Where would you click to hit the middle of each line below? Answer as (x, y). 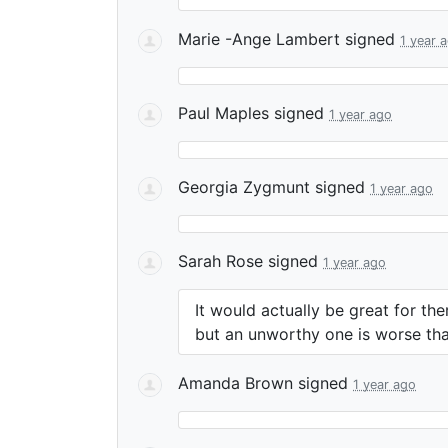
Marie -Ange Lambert (259, 39)
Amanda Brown (235, 383)
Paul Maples (223, 113)
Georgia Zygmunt (244, 187)
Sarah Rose (220, 261)
